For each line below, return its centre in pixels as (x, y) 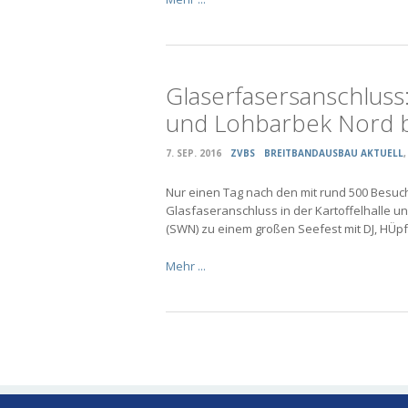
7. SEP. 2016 (194, 153)
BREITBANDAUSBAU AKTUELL (334, 153)
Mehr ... (186, 266)
